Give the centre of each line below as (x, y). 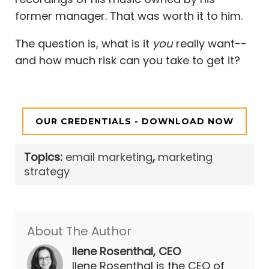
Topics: (45, 157)
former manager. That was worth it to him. (129, 16)
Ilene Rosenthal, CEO (126, 252)
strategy (47, 172)
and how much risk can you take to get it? (128, 61)
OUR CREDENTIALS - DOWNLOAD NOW (134, 122)
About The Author (79, 231)
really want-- (210, 44)
